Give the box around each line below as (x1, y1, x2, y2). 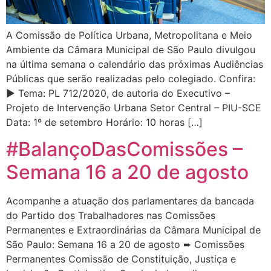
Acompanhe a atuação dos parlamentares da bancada (6, 195, 254, 207)
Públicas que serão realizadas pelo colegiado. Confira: (6, 72, 255, 85)
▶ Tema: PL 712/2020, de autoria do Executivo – (6, 87, 230, 99)
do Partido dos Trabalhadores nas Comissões (6, 209, 215, 222)
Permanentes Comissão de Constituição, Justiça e (6, 253, 236, 266)
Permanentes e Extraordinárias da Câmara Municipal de (6, 224, 261, 237)
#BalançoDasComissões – (6, 137, 243, 162)
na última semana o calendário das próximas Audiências (6, 57, 263, 70)
